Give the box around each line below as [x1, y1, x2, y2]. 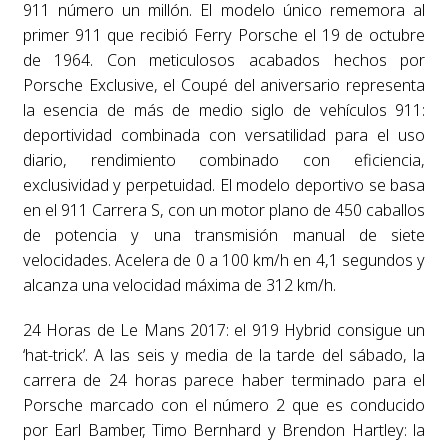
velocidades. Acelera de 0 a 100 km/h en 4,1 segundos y [22, 248, 426, 271]
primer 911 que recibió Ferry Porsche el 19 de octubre [22, 23, 426, 46]
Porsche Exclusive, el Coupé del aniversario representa [22, 73, 426, 96]
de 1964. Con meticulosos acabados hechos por [22, 48, 426, 71]
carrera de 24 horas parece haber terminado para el [22, 368, 426, 391]
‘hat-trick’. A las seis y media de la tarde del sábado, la [22, 343, 426, 366]
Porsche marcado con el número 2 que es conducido [22, 393, 426, 416]
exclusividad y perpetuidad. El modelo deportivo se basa [22, 173, 426, 196]
